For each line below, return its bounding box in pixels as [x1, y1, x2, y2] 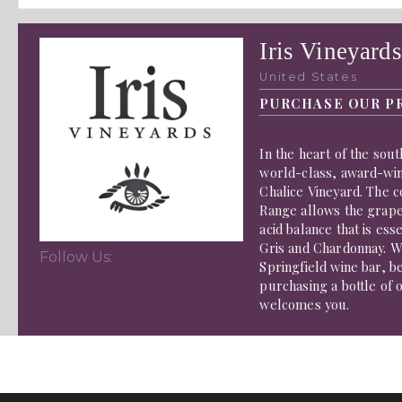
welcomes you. [259, 295, 350, 314]
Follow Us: [39, 249, 112, 267]
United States [259, 69, 358, 83]
